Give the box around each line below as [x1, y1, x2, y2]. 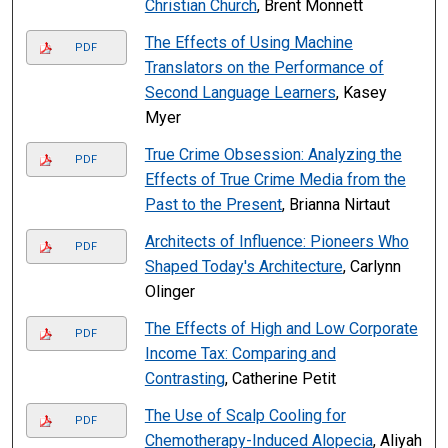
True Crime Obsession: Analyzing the [144, 145, 402, 165]
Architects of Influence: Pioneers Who [144, 232, 409, 252]
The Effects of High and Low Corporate [144, 319, 418, 339]
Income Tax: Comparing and [144, 344, 336, 364]
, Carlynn [342, 257, 401, 277]
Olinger [144, 282, 195, 302]
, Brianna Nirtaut [281, 195, 390, 215]
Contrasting [144, 369, 225, 389]
